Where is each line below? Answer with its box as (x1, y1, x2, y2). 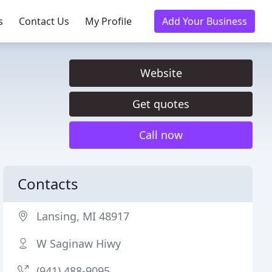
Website (140, 66, 182, 80)
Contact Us (19, 15, 69, 28)
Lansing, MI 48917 (36, 209, 130, 223)
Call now (139, 127, 183, 142)
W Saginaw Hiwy (36, 236, 121, 251)
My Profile (85, 15, 132, 28)
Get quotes (132, 97, 189, 111)
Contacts (18, 174, 79, 194)
